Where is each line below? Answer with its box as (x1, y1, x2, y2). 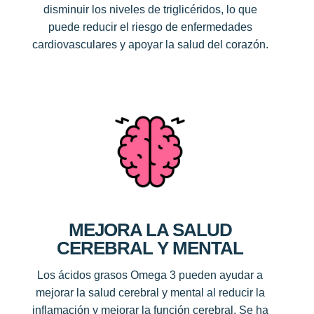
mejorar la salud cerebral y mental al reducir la (35, 286, 265, 299)
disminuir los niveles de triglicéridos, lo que (43, 3, 257, 15)
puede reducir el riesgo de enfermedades (48, 20, 252, 33)
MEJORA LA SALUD (68, 219, 232, 240)
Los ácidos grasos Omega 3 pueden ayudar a (37, 268, 263, 281)
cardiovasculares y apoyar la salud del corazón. (32, 38, 268, 50)
